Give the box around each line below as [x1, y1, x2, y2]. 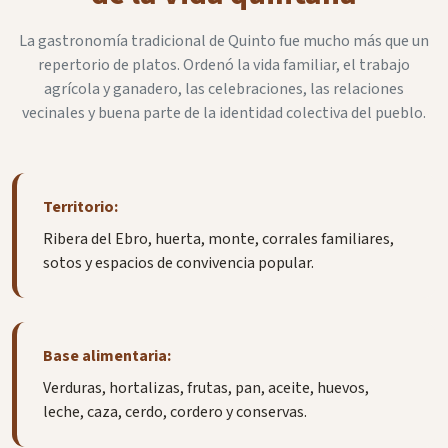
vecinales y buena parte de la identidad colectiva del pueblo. [22, 102, 426, 124]
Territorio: [42, 196, 118, 219]
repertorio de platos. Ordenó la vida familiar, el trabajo [38, 54, 410, 76]
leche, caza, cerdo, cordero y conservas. [42, 401, 307, 424]
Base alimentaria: [42, 345, 171, 368]
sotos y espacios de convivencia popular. [42, 252, 314, 275]
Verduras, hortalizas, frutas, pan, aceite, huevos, [42, 377, 369, 400]
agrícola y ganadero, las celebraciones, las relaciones [44, 78, 404, 100]
